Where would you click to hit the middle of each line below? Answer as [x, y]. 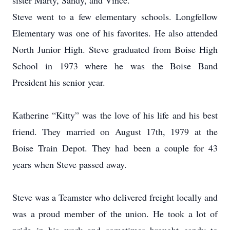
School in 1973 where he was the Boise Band [115, 66]
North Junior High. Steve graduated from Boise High [115, 49]
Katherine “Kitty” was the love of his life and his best [115, 115]
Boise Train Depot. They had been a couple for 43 [115, 148]
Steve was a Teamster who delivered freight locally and [115, 197]
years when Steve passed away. [70, 164]
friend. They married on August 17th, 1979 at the [115, 131]
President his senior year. [59, 82]
